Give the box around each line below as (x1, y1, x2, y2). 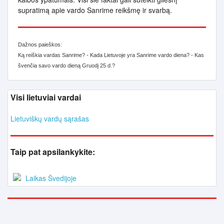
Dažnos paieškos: (18, 41, 62, 47)
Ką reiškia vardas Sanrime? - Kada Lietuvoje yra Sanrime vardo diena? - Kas (18, 52, 204, 58)
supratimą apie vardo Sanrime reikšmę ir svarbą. (18, 5, 172, 15)
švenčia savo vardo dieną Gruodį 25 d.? (18, 62, 115, 68)
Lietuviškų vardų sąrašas (10, 113, 89, 123)
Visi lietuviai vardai (10, 91, 81, 103)
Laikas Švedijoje (23, 173, 76, 183)
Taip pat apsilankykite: (10, 146, 95, 157)
